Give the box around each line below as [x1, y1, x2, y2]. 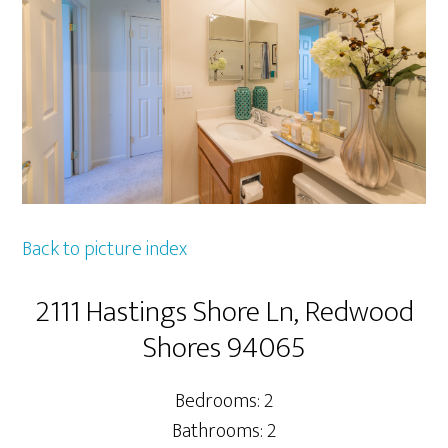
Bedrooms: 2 [175, 384, 273, 419]
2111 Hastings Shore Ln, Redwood [34, 287, 414, 338]
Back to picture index [22, 232, 188, 267]
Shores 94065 [142, 323, 306, 374]
